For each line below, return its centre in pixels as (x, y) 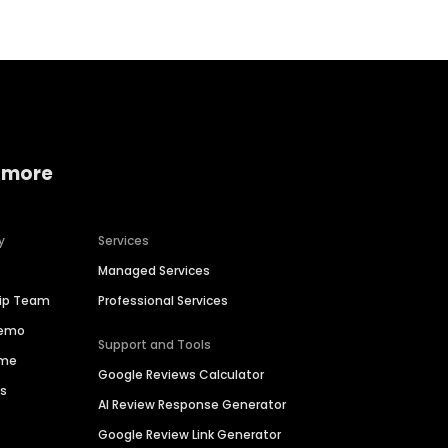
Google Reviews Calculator (181, 375)
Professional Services (163, 301)
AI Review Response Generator (192, 405)
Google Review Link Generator (190, 435)
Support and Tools (155, 345)
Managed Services (154, 271)
